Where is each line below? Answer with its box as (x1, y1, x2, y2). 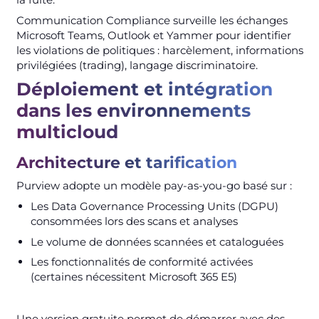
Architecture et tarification (16, 153, 237, 173)
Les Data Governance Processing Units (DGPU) (30, 199, 278, 214)
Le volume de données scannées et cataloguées (30, 234, 283, 249)
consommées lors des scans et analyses (30, 214, 238, 229)
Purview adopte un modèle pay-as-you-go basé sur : (16, 179, 292, 193)
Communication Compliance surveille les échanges (16, 14, 288, 28)
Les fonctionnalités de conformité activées (30, 255, 253, 269)
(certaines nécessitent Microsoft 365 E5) (30, 270, 237, 284)
